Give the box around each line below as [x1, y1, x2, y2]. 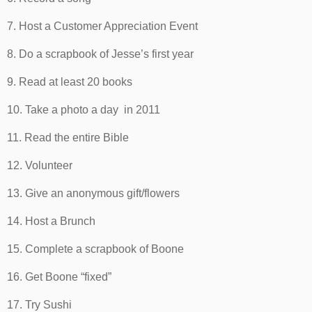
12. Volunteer [7, 159, 72, 171]
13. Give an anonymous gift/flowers [7, 187, 180, 199]
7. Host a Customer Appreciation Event [7, 19, 198, 32]
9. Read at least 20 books [7, 75, 132, 88]
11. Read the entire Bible [7, 131, 129, 143]
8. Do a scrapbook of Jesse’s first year [7, 47, 194, 60]
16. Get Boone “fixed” [7, 270, 111, 283]
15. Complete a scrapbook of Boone [7, 242, 184, 255]
